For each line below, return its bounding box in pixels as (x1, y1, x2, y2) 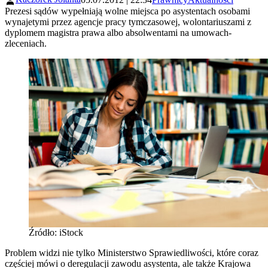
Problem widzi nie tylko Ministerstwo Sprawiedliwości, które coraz (5, 247, 258, 258)
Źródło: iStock (29, 227, 83, 237)
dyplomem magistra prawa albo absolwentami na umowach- (5, 27, 232, 38)
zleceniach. (5, 38, 47, 48)
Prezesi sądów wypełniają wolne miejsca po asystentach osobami (5, 5, 250, 16)
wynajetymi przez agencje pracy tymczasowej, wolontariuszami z (5, 16, 251, 27)
